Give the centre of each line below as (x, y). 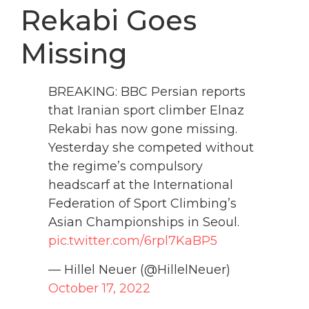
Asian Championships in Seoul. (144, 222)
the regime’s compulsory (126, 167)
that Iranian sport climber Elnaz (146, 111)
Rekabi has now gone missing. (143, 129)
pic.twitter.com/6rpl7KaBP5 (133, 241)
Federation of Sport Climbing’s (142, 204)
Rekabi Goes (109, 21)
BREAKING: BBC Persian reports (147, 92)
